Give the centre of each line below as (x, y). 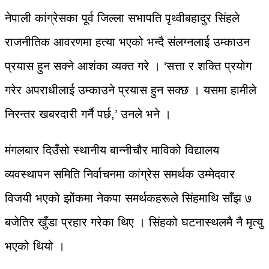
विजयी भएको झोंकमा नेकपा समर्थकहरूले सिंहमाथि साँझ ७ (128, 198)
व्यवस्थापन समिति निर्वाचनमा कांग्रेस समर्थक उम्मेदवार (120, 174)
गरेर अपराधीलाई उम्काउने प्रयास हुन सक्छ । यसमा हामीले (131, 90)
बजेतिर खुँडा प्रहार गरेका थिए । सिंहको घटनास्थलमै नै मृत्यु (134, 222)
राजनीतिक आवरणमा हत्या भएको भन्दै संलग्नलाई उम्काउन (127, 42)
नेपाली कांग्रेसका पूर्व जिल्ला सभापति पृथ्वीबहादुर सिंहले (122, 18)
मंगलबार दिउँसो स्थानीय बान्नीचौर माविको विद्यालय (112, 150)
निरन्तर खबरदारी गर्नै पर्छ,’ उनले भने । (88, 114)
